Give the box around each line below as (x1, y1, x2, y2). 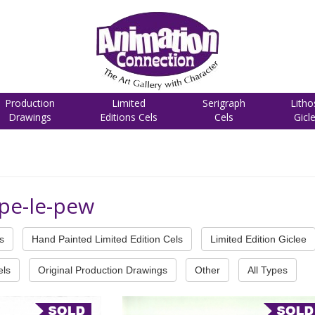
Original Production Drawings (38, 264, 167, 276)
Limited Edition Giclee (210, 233, 307, 245)
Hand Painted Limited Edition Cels (32, 233, 183, 245)
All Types (247, 264, 288, 276)
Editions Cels (100, 110, 157, 124)
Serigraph (202, 96, 245, 110)
